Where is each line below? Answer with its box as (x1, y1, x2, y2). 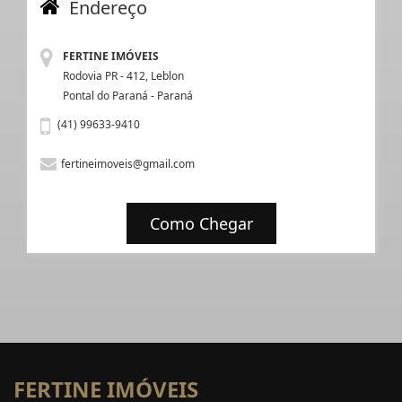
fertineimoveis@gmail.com (61, 156, 196, 171)
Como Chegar (149, 213, 253, 234)
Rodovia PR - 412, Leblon (63, 68, 184, 83)
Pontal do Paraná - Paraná (63, 88, 193, 103)
